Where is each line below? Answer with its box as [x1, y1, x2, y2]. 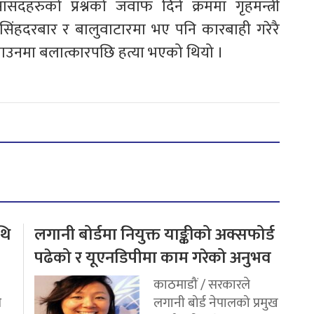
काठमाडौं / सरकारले [153, 273, 250, 296]
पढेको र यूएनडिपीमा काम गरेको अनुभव [34, 244, 271, 273]
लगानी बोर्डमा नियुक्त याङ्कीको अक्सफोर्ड [34, 221, 275, 250]
